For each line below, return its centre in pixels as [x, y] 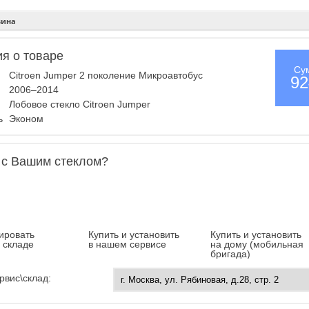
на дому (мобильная [257, 245]
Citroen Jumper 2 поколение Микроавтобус [106, 76]
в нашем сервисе [128, 245]
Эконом [27, 119]
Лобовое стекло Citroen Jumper [80, 104]
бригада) [231, 254]
